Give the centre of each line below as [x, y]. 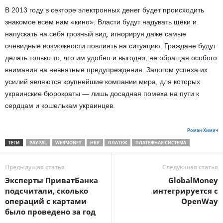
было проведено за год [50, 212]
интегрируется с [185, 191]
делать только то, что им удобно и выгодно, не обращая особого [111, 58]
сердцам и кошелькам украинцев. [60, 106]
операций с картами [46, 201]
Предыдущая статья [35, 167]
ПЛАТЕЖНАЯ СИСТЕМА [161, 143]
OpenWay [200, 201]
